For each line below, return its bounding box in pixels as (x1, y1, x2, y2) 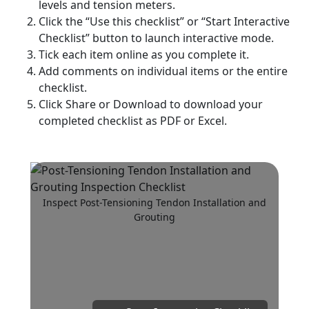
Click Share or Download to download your (39, 97, 263, 112)
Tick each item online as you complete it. (39, 47, 249, 62)
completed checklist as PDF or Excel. (39, 113, 227, 128)
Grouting (134, 210, 175, 223)
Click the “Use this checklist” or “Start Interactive (39, 14, 290, 29)
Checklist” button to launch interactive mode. (39, 30, 274, 46)
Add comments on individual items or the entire (39, 63, 288, 79)
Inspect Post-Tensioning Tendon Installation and (43, 196, 266, 209)
